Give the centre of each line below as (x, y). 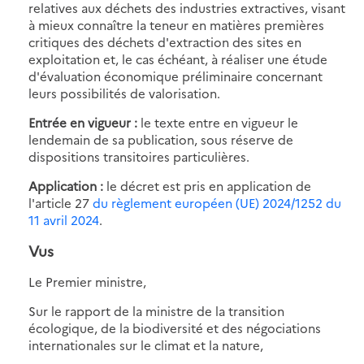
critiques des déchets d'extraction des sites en (165, 41)
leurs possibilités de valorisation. (124, 93)
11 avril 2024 (64, 219)
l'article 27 (61, 202)
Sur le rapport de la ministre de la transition (156, 310)
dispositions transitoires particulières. (139, 156)
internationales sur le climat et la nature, (146, 344)
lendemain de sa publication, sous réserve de (161, 139)
